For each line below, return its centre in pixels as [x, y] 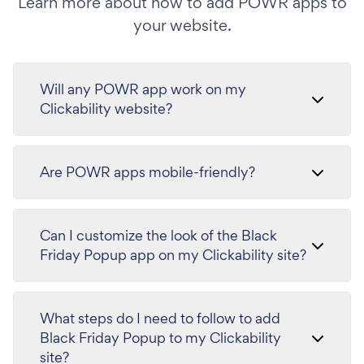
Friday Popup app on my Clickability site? [173, 255]
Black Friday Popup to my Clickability [160, 338]
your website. [182, 25]
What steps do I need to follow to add [160, 318]
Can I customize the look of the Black [158, 235]
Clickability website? [106, 108]
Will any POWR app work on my [143, 89]
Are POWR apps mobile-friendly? [147, 172]
